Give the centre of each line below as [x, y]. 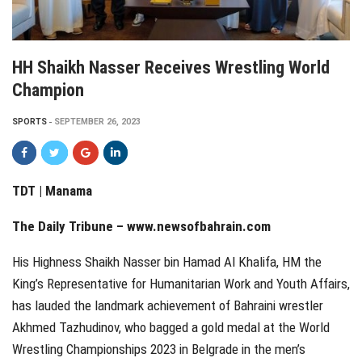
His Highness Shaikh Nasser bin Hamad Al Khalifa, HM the [167, 262]
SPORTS [29, 122]
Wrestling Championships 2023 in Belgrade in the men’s [159, 349]
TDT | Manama [59, 191]
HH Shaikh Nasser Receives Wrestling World [171, 68]
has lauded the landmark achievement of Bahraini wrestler [168, 306]
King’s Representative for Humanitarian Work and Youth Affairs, [181, 284]
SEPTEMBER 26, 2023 [97, 122]
